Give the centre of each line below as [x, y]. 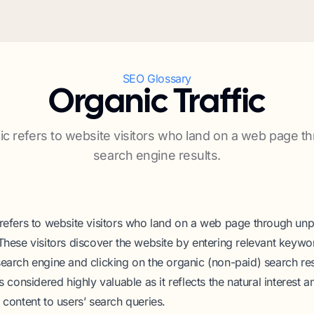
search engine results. [157, 155]
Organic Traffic [157, 103]
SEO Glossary [157, 78]
